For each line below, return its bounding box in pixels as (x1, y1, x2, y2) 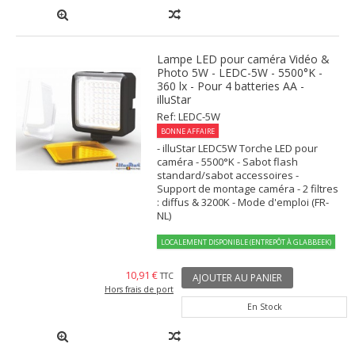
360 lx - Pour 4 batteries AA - (157, 78, 305, 94)
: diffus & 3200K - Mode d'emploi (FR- (157, 195, 330, 210)
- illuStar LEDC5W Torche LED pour (157, 141, 319, 156)
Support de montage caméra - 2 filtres (157, 181, 339, 197)
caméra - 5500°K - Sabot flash (157, 155, 299, 170)
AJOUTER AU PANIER (193, 271, 282, 285)
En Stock (246, 301, 282, 313)
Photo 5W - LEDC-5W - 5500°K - (157, 65, 323, 81)
